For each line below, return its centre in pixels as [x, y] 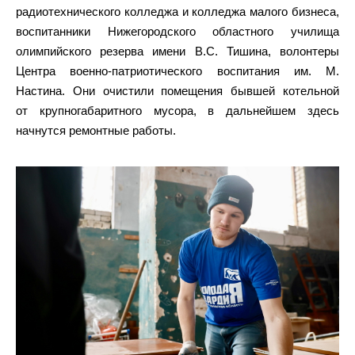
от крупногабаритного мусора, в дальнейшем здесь [177, 111]
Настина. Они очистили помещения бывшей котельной [177, 91]
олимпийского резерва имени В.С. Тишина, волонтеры [177, 51]
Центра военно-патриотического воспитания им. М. [177, 71]
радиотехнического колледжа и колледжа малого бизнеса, [177, 11]
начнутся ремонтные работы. [96, 130]
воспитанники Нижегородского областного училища [177, 31]
